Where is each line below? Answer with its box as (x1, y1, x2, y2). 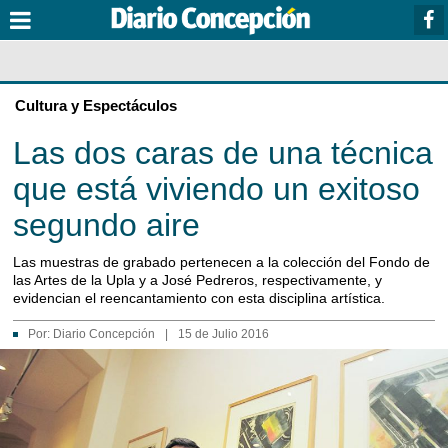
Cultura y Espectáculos (15, 97, 177, 114)
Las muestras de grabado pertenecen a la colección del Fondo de (13, 254, 430, 270)
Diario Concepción (53, 327, 155, 341)
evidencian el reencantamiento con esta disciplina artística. (13, 290, 385, 306)
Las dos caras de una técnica (13, 135, 433, 171)
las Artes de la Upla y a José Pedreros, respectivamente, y (13, 272, 382, 288)
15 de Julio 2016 (178, 327, 269, 341)
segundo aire (13, 207, 200, 243)
